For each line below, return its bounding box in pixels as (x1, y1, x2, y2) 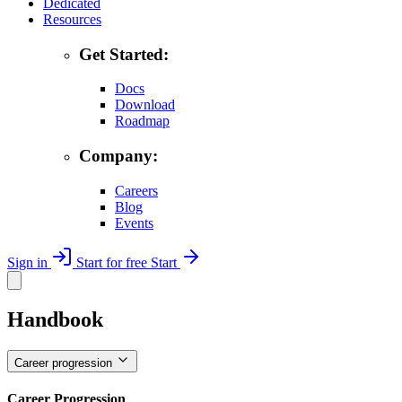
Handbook (7, 307, 103, 331)
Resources (43, 12, 101, 28)
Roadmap (115, 113, 170, 129)
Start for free (76, 254, 147, 270)
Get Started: (79, 44, 169, 64)
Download (115, 97, 175, 113)
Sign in (7, 254, 51, 270)
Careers (115, 182, 158, 198)
